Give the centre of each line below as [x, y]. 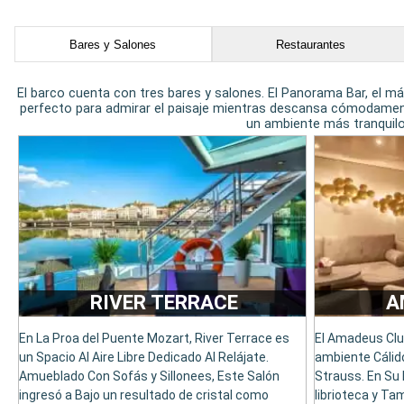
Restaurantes [310, 44]
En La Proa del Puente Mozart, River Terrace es [154, 339]
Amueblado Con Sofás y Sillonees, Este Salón [149, 376]
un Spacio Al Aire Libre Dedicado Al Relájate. [144, 358]
